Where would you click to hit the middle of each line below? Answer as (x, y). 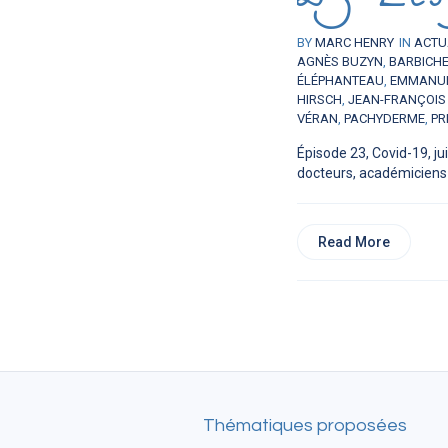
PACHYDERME (384, 119)
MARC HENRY (354, 43)
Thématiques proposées (304, 426)
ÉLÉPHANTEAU (340, 81)
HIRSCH (319, 100)
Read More (354, 242)
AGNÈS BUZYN (340, 62)
